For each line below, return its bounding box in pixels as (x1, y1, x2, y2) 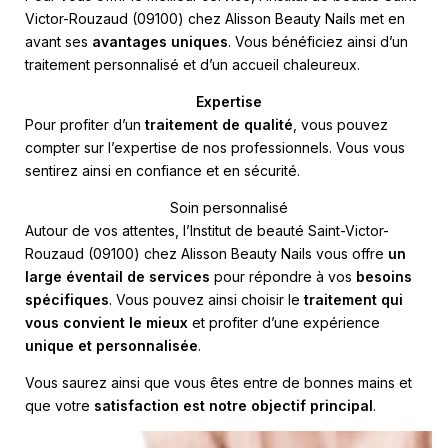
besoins (356, 267, 412, 285)
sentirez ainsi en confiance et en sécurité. (25, 161, 300, 179)
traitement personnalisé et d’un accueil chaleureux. (25, 55, 360, 73)
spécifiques (25, 290, 109, 308)
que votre (25, 396, 94, 414)
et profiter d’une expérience (188, 313, 380, 331)
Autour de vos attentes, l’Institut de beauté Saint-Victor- (25, 221, 389, 239)
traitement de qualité (145, 115, 293, 133)
